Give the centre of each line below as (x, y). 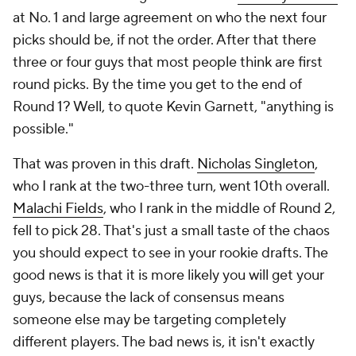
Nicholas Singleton (256, 164)
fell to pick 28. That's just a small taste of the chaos (171, 231)
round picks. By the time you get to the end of (157, 85)
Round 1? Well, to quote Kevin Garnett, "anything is (173, 107)
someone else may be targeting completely (149, 320)
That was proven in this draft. (105, 164)
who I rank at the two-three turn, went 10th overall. (171, 186)
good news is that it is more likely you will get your (168, 275)
